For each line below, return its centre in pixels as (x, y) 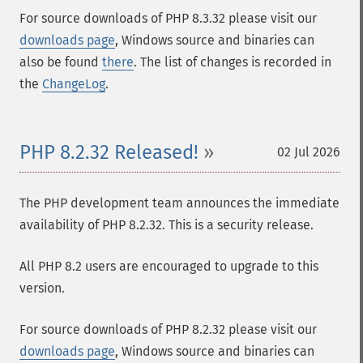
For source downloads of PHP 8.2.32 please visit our (168, 329)
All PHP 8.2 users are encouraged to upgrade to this (169, 266)
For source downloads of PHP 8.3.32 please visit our (168, 18)
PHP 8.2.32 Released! (109, 152)
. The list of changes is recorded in (233, 62)
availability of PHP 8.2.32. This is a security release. (167, 225)
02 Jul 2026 (309, 152)
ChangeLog (74, 84)
